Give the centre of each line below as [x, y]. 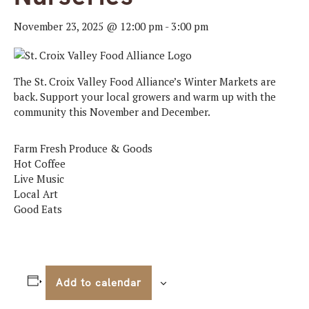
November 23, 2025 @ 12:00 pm [88, 26]
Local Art [36, 194]
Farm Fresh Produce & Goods [83, 148]
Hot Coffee [40, 163]
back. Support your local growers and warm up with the [145, 97]
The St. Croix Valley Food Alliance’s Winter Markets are [145, 81]
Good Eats [38, 209]
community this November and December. [112, 112]
